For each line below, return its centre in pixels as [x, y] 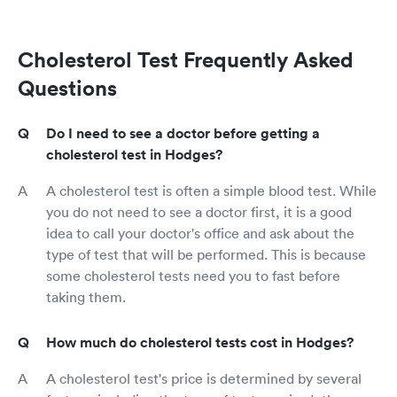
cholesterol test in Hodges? [134, 155]
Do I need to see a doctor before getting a [183, 134]
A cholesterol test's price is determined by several [204, 379]
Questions [67, 88]
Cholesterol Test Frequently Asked [186, 60]
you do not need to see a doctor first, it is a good [199, 212]
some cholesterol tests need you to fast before [193, 276]
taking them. [86, 297]
